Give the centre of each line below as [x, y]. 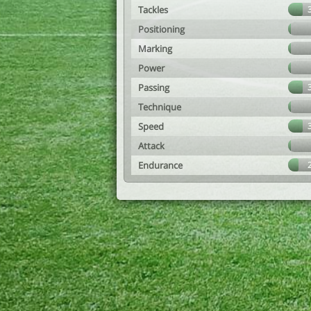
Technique [160, 107]
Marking [155, 49]
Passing [154, 87]
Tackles [153, 10]
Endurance [160, 165]
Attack [151, 146]
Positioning [161, 29]
